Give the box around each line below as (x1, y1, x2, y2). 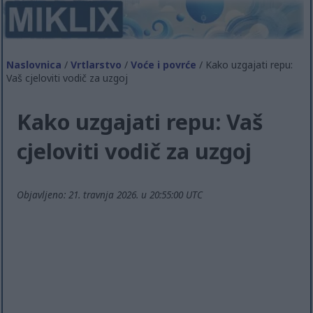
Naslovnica (6, 57, 62, 71)
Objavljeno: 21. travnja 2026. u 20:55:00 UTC (17, 188, 203, 202)
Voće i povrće (131, 57, 197, 71)
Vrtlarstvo (71, 57, 122, 71)
